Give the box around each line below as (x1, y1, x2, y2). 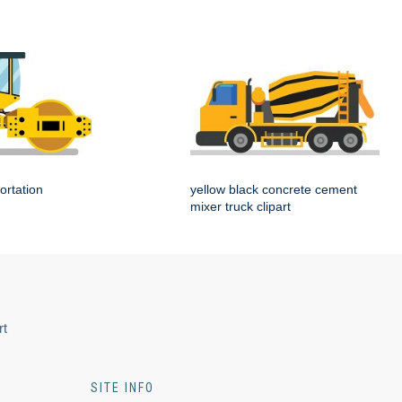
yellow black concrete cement (190, 182, 357, 197)
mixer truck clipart (190, 199, 291, 214)
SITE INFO (91, 380, 154, 396)
